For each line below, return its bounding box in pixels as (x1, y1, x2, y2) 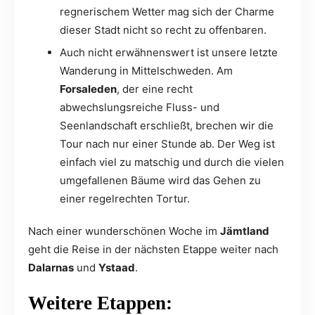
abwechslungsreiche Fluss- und (60, 101, 219, 115)
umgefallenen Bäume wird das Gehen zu (60, 174, 261, 188)
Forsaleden (60, 82, 117, 96)
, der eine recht (117, 82, 193, 96)
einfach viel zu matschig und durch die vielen (60, 155, 284, 169)
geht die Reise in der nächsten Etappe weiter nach (28, 243, 278, 257)
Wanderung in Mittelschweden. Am (60, 64, 233, 78)
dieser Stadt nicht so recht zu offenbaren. (60, 23, 266, 37)
